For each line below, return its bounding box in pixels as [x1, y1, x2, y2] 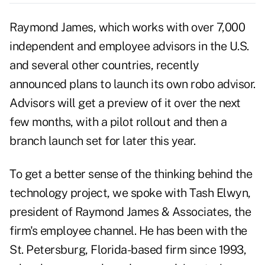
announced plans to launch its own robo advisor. [9, 77, 256, 92]
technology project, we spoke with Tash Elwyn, [9, 186, 251, 201]
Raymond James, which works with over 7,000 [9, 20, 245, 35]
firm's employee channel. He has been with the [9, 224, 247, 238]
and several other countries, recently [9, 58, 199, 73]
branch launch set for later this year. [9, 134, 195, 148]
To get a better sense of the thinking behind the [9, 167, 252, 182]
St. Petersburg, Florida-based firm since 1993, [9, 243, 246, 257]
